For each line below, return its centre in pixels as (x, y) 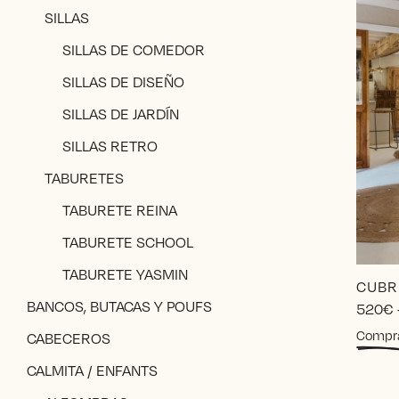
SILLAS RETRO (110, 146)
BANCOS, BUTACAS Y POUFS (119, 306)
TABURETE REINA (120, 210)
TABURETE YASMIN (125, 274)
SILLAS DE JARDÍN (121, 114)
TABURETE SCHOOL (128, 242)
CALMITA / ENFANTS (92, 370)
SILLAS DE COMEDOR (134, 50)
